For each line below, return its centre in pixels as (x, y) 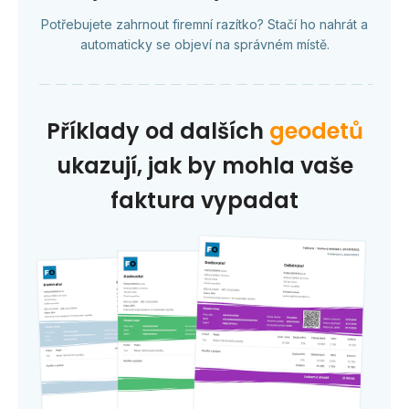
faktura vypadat (204, 201)
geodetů (316, 131)
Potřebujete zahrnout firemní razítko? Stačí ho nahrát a (204, 25)
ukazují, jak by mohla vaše (204, 166)
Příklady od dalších (157, 131)
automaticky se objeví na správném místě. (204, 45)
